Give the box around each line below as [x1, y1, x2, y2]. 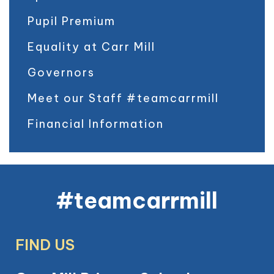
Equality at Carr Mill [28, 39, 155, 54]
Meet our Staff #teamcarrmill [28, 91, 219, 105]
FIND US [15, 235, 75, 254]
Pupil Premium [28, 13, 116, 28]
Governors [28, 65, 95, 80]
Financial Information [28, 116, 164, 131]
